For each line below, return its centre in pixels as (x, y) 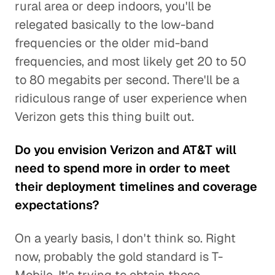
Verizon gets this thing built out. (104, 117)
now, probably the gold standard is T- (119, 257)
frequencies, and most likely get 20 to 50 (130, 61)
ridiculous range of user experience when (131, 98)
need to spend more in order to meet (122, 168)
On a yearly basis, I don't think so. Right (125, 238)
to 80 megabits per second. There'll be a (127, 80)
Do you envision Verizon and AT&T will (126, 150)
